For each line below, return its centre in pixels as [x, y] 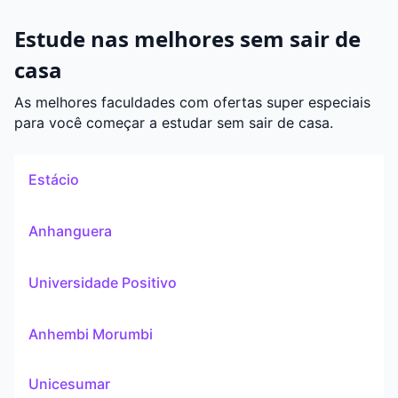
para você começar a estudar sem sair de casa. [174, 123]
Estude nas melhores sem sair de [187, 39]
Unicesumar [69, 383]
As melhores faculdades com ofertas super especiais [192, 103]
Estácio [54, 179]
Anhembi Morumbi [91, 334]
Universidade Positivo [103, 282]
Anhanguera [70, 231]
